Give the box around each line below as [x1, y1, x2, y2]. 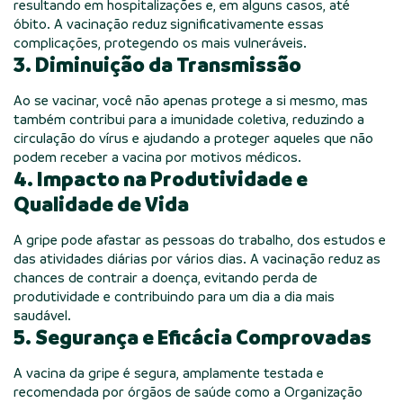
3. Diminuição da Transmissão [13, 52, 301, 77]
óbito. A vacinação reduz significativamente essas [13, 16, 324, 31]
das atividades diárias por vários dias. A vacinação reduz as [13, 251, 381, 266]
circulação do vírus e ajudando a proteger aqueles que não [13, 130, 373, 146]
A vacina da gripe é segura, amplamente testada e [13, 365, 324, 381]
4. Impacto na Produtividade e [13, 166, 308, 192]
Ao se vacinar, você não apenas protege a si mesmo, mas [13, 93, 368, 108]
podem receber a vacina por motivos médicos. [13, 149, 301, 165]
